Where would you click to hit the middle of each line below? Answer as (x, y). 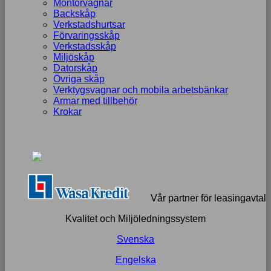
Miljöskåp (74, 57)
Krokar (67, 112)
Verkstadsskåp (85, 46)
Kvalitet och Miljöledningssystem (135, 218)
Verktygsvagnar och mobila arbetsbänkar (141, 90)
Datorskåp (75, 68)
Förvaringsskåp (87, 35)
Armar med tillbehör (95, 101)
